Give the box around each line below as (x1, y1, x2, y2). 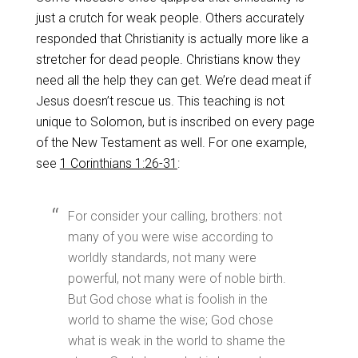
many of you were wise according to (67, 229, 273, 245)
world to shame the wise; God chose (67, 312, 273, 328)
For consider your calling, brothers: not (67, 209, 282, 224)
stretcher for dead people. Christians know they (35, 52, 300, 67)
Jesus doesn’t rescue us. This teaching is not (35, 93, 284, 109)
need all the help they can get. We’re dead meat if (35, 73, 311, 88)
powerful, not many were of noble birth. (67, 271, 286, 286)
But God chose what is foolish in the (67, 292, 268, 307)
